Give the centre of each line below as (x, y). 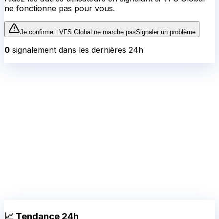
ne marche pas (114, 32)
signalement (33, 50)
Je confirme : (40, 32)
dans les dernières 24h (100, 50)
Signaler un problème (166, 32)
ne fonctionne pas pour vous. (60, 9)
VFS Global (76, 32)
